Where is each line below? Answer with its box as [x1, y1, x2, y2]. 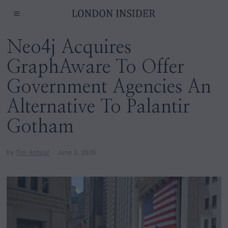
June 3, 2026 [57, 147, 97, 156]
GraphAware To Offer [7, 58, 185, 76]
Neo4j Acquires [7, 38, 132, 56]
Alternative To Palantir [7, 98, 190, 116]
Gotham [7, 118, 74, 136]
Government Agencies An [7, 78, 212, 96]
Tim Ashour [15, 147, 50, 156]
